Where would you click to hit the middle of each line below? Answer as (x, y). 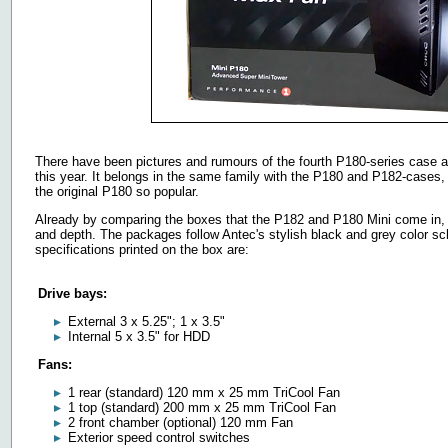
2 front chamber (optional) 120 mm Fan (180, 422)
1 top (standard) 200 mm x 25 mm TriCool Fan (202, 407)
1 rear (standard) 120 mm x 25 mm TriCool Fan (204, 392)
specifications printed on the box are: (142, 249)
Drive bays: (72, 293)
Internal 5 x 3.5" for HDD (139, 336)
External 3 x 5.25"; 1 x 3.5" (146, 321)
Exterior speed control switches (159, 437)
